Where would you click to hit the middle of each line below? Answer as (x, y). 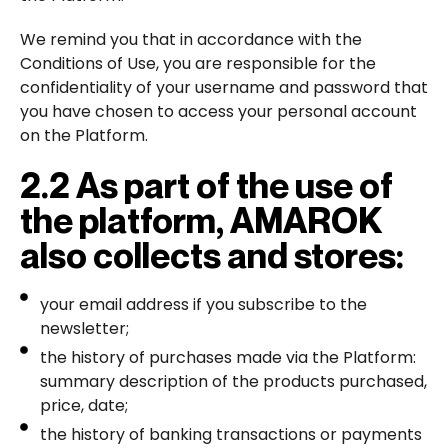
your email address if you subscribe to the (203, 304)
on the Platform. (84, 135)
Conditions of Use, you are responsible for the (198, 63)
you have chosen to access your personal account (218, 111)
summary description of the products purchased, (233, 381)
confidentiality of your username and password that (224, 87)
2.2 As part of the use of (206, 184)
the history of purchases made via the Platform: (228, 357)
